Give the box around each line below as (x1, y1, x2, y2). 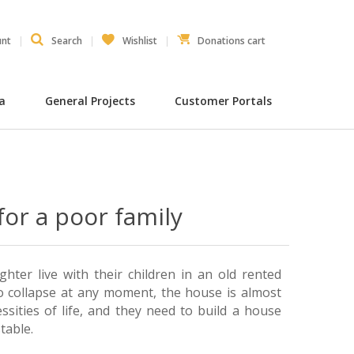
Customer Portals (174, 93, 275, 108)
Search (51, 33, 82, 47)
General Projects (45, 93, 136, 108)
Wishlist (122, 33, 157, 47)
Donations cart (198, 33, 265, 47)
